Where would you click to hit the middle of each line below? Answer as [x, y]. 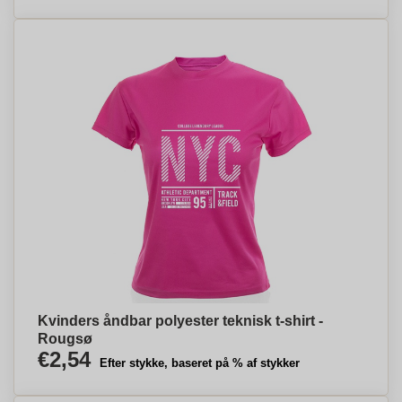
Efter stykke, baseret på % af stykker [200, 363]
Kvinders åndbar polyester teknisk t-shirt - [180, 321]
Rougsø [65, 339]
